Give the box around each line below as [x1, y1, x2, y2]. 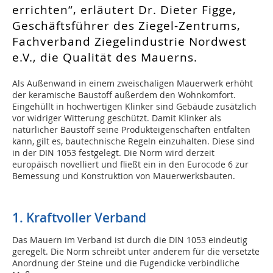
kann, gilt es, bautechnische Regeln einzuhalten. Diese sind [12, 135, 255, 147]
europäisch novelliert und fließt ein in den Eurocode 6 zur [12, 158, 249, 171]
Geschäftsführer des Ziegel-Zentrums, [12, 18, 241, 34]
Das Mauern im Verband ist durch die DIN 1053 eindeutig [12, 234, 247, 246]
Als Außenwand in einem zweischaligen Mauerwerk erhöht [12, 77, 253, 90]
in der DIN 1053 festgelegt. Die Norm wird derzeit [12, 147, 214, 159]
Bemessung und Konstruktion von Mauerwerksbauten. [12, 170, 235, 182]
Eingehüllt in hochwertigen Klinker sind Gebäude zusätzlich [12, 101, 257, 113]
